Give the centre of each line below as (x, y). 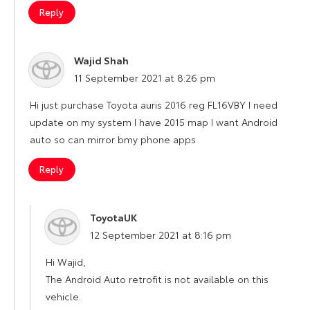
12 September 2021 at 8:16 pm (161, 234)
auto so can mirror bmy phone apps (113, 139)
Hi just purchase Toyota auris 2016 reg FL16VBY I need (154, 104)
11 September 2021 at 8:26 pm (145, 77)
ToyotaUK (113, 217)
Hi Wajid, (66, 261)
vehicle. (63, 296)
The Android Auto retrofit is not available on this (157, 279)
